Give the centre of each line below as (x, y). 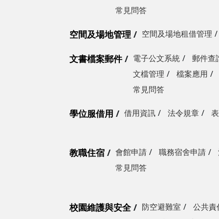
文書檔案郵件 (96, 59)
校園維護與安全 (100, 207)
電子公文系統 (156, 58)
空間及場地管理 (100, 34)
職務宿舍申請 (182, 152)
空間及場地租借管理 (177, 34)
